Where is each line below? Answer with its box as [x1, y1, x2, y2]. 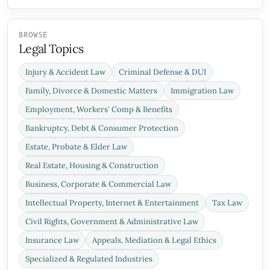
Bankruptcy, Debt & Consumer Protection [25, 123, 178, 133]
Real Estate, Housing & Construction [25, 160, 159, 171]
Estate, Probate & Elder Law [25, 142, 127, 152]
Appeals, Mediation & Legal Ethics [92, 235, 216, 245]
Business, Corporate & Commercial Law [25, 179, 171, 189]
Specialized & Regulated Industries [25, 254, 152, 264]
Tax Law [212, 198, 242, 208]
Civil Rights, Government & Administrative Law [25, 216, 198, 227]
